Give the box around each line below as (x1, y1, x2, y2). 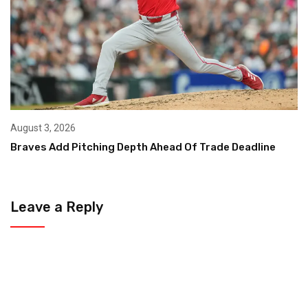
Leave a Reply (10, 199, 103, 216)
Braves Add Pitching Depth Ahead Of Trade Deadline (10, 141, 276, 154)
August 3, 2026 (10, 122, 76, 134)
